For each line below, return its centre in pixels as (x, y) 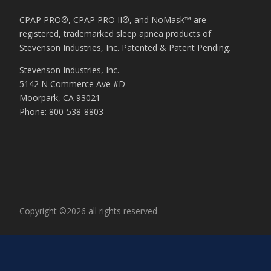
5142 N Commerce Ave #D (72, 83)
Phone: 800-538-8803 (61, 111)
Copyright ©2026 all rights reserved (88, 211)
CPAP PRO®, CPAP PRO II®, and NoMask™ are (113, 19)
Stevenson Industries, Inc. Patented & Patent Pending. (125, 47)
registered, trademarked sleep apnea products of (115, 33)
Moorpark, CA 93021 (60, 97)
